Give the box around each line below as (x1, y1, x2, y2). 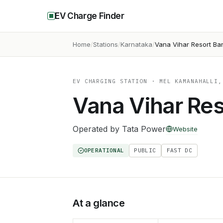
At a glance (73, 197, 125, 209)
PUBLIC (134, 147, 156, 154)
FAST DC (166, 147, 193, 154)
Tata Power (122, 124, 166, 134)
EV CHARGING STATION (73, 78, 148, 85)
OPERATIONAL (84, 147, 124, 154)
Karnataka (120, 40, 152, 48)
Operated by (73, 124, 122, 134)
